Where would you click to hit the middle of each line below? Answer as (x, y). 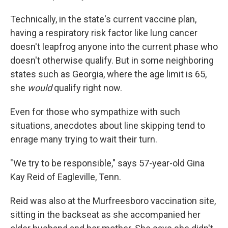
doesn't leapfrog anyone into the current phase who (114, 47)
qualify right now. (87, 88)
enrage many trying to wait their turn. (84, 139)
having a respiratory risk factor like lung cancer (104, 33)
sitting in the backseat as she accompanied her (105, 215)
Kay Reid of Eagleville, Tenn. (66, 177)
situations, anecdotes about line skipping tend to (108, 125)
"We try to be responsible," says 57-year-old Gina (107, 163)
